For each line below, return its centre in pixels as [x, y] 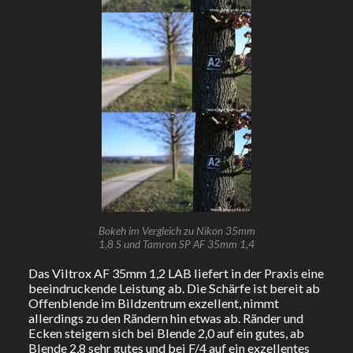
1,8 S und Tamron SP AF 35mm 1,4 [176, 243]
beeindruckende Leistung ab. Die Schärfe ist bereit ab [174, 288]
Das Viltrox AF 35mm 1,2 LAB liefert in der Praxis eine [176, 273]
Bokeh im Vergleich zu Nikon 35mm [176, 230]
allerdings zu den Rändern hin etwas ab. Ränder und [165, 318]
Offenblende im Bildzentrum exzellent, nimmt [153, 303]
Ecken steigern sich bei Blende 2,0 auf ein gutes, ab [166, 333]
